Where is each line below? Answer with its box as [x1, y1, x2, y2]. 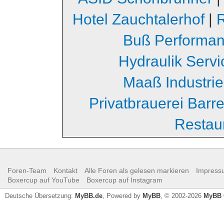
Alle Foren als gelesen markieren [84, 166, 189, 174]
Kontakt [53, 166, 77, 174]
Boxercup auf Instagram [86, 175, 162, 184]
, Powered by [102, 191, 142, 199]
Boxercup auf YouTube [7, 175, 79, 184]
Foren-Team [7, 166, 46, 174]
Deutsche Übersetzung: [5, 191, 75, 199]
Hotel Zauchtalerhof [72, 10, 204, 27]
